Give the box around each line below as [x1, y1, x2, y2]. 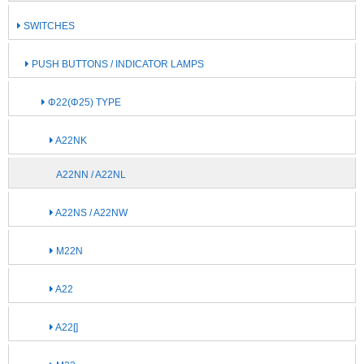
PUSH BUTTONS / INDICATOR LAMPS [29, 58, 204, 70]
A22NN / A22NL [56, 169, 126, 180]
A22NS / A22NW [54, 207, 128, 219]
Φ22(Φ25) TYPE [45, 97, 121, 108]
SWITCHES [21, 20, 75, 32]
